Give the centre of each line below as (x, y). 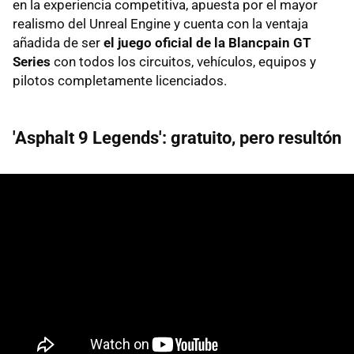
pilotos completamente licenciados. (120, 80)
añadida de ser (58, 42)
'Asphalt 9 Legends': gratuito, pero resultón (177, 137)
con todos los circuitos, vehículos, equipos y (183, 61)
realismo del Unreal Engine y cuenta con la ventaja (160, 23)
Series (32, 61)
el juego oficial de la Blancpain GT (207, 42)
